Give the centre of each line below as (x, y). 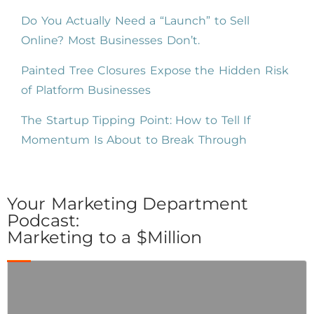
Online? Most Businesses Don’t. (110, 40)
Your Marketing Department (128, 204)
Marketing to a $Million (104, 237)
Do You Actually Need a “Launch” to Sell (136, 21)
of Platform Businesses (86, 90)
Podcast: (43, 220)
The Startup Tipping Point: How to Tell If (136, 120)
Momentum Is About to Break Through (134, 140)
